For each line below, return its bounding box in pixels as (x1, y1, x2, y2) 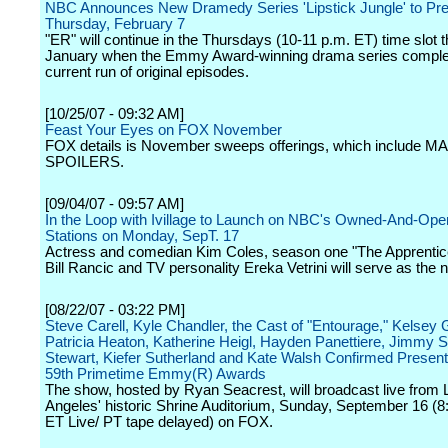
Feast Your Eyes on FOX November (45, 122, 282, 138)
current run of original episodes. (45, 64, 249, 80)
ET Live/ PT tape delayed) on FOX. (45, 414, 273, 430)
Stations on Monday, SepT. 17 (45, 228, 239, 244)
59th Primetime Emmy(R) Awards (45, 366, 266, 382)
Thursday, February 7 (45, 16, 185, 32)
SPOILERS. (45, 154, 124, 170)
